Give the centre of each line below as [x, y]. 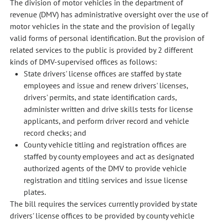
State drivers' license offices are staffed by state [103, 74]
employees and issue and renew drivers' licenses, [106, 85]
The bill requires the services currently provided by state [104, 204]
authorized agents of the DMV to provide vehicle [105, 168]
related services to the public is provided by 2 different [101, 50]
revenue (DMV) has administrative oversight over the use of [109, 14]
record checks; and [55, 133]
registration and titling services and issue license [106, 180]
